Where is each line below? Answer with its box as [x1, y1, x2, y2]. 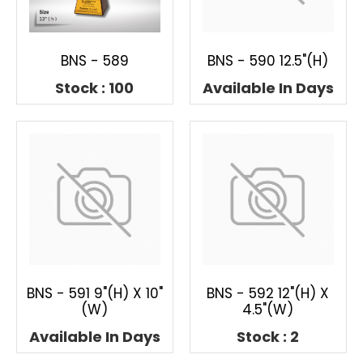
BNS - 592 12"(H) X [207, 283, 330, 303]
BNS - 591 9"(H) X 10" [26, 283, 163, 303]
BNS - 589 [60, 50, 129, 70]
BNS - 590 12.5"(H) [207, 50, 329, 70]
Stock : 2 [237, 326, 300, 347]
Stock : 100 [55, 77, 135, 98]
